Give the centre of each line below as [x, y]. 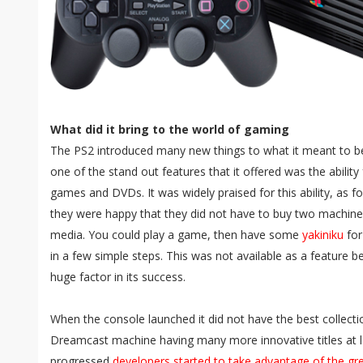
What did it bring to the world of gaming [170, 129]
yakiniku [323, 235]
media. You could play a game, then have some [176, 235]
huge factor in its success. [118, 277]
